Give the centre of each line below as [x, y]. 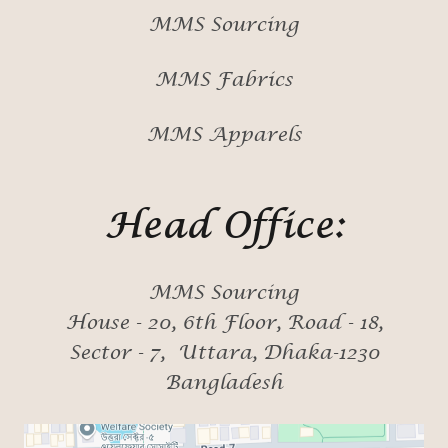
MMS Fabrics [224, 81]
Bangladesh [224, 384]
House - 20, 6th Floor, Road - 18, [224, 324]
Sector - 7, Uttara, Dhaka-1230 [224, 354]
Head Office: [224, 227]
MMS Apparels [224, 136]
